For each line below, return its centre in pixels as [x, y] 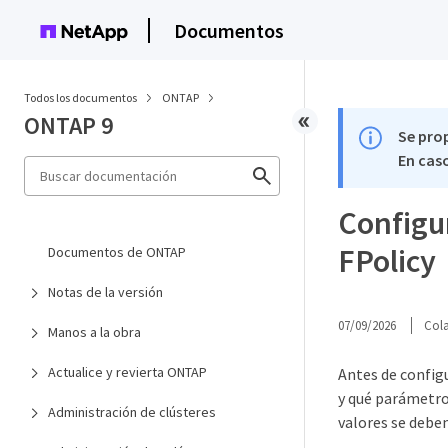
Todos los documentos [80, 97]
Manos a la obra [94, 332]
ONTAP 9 [68, 125]
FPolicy [387, 261]
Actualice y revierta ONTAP [127, 372]
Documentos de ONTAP [117, 252]
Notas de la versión [105, 292]
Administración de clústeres [132, 412]
